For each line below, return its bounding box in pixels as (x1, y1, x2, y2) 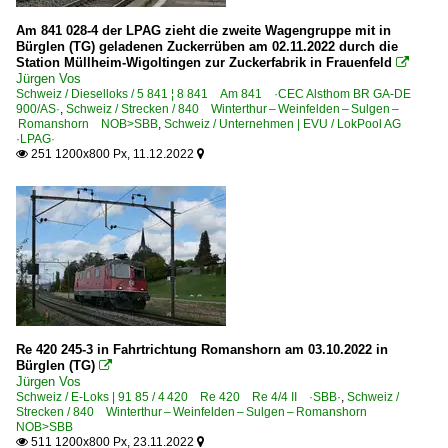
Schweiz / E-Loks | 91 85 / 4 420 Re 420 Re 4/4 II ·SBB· (16, 390, 341, 404)
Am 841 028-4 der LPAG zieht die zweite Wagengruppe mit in (16, 23, 391, 38)
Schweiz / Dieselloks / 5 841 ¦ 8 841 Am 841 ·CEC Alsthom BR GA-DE (16, 87, 411, 101)
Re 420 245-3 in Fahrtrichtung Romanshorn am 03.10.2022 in (16, 342, 388, 357)
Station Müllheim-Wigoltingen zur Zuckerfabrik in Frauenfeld (16, 55, 392, 70)
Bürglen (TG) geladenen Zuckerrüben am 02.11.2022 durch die (16, 39, 398, 54)
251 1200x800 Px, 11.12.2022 (28, 147, 197, 161)
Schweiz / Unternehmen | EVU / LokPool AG (164, 117, 413, 131)
